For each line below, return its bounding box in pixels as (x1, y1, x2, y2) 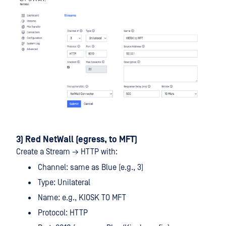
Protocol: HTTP (38, 208, 88, 218)
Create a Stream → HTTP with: (16, 147, 118, 157)
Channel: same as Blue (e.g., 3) (38, 163, 143, 173)
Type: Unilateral (38, 178, 90, 188)
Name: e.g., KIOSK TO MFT (38, 193, 126, 203)
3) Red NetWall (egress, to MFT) (16, 135, 137, 145)
